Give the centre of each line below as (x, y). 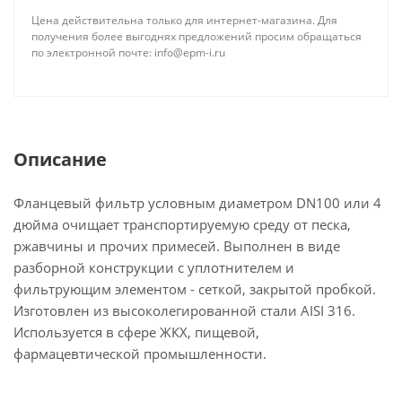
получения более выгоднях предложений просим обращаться (197, 36)
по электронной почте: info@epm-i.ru (128, 52)
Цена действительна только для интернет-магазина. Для (184, 20)
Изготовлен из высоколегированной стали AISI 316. (184, 310)
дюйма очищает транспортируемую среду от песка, (182, 224)
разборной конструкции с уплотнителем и (154, 267)
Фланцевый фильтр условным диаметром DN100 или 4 (197, 203)
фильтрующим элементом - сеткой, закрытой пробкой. (195, 289)
